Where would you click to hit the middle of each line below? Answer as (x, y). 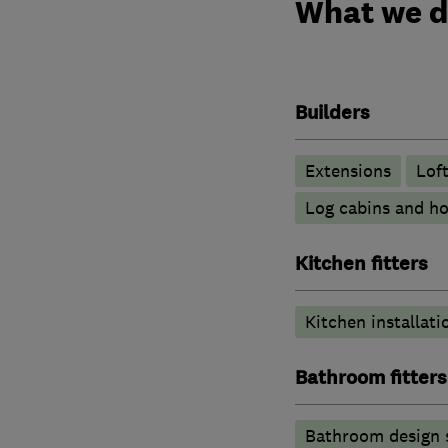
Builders (332, 112)
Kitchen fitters (361, 263)
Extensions (347, 170)
